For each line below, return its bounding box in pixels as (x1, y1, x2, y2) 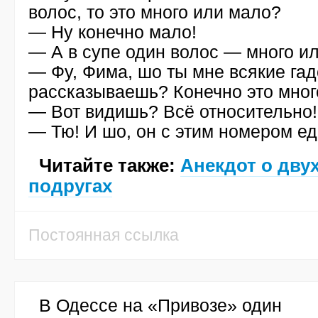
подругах (28, 175, 112, 197)
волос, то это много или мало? (28, 2, 281, 22)
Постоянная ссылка (28, 226, 179, 244)
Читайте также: (39, 155, 180, 176)
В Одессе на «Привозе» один (39, 295, 282, 315)
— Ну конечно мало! (28, 22, 197, 42)
